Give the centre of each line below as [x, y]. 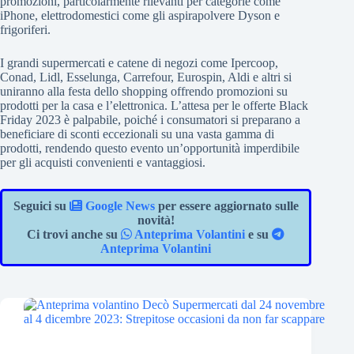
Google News [118, 206]
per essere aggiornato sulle [226, 206]
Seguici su [41, 206]
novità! [156, 220]
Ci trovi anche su [74, 234]
